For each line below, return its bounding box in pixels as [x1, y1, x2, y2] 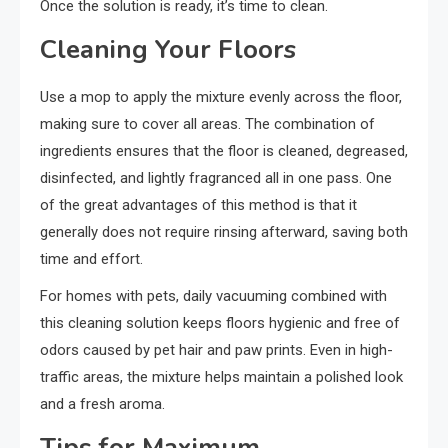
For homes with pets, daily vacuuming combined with [40, 286, 387, 305]
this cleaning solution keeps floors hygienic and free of [40, 313, 400, 332]
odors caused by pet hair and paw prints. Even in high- [40, 340, 393, 359]
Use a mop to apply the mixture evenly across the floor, [40, 87, 402, 106]
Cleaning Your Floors [40, 31, 296, 67]
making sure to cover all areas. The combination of [40, 114, 375, 133]
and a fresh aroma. [40, 394, 165, 413]
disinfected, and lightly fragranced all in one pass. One [40, 168, 392, 187]
